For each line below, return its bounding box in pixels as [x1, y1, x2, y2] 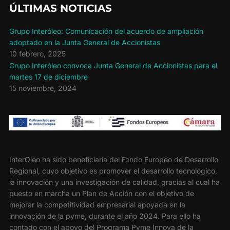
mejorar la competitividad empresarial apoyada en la [9, 200, 185, 209]
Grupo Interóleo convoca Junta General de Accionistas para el [9, 61, 217, 70]
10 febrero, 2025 [9, 49, 66, 59]
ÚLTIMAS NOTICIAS [9, 2, 112, 14]
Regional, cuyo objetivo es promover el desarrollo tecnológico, [9, 166, 217, 176]
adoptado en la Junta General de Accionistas [9, 38, 160, 47]
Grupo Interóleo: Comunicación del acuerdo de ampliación [9, 27, 203, 36]
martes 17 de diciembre [9, 72, 88, 82]
